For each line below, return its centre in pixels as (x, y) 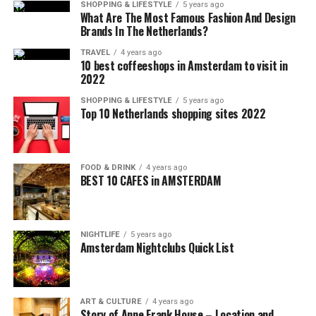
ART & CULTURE (111, 302)
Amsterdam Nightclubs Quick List (157, 248)
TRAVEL (95, 53)
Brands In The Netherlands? (144, 31)
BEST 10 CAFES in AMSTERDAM (151, 181)
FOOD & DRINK (108, 168)
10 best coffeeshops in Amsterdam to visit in (184, 66)
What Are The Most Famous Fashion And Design (188, 18)
